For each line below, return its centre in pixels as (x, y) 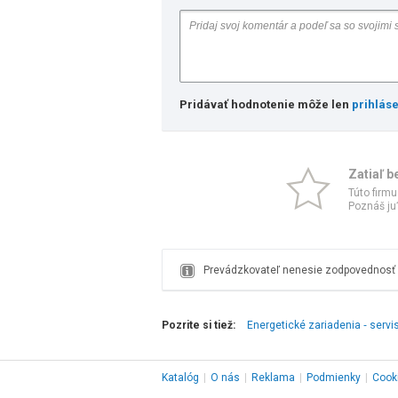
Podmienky (334, 378)
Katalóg (180, 378)
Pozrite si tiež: (199, 325)
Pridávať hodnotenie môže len (266, 104)
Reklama (273, 378)
